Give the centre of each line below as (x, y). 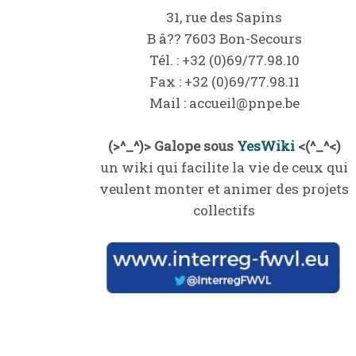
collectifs (224, 210)
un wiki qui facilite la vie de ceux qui (224, 167)
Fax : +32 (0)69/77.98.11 (224, 81)
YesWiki (265, 145)
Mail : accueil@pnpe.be (224, 103)
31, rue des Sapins (224, 17)
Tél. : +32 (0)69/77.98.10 (224, 60)
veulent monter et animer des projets (224, 188)
